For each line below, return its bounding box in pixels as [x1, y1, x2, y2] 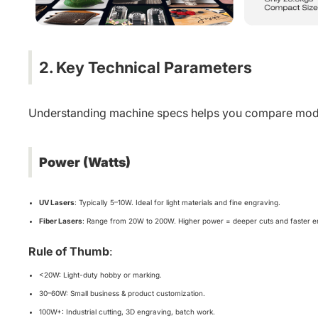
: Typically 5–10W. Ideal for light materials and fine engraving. [75, 198, 280, 207]
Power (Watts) [39, 155, 131, 170]
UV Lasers [39, 198, 75, 207]
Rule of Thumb [28, 244, 109, 258]
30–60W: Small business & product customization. [39, 289, 205, 297]
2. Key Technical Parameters [39, 58, 252, 77]
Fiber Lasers [39, 216, 82, 225]
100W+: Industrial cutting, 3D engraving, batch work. [39, 307, 215, 316]
